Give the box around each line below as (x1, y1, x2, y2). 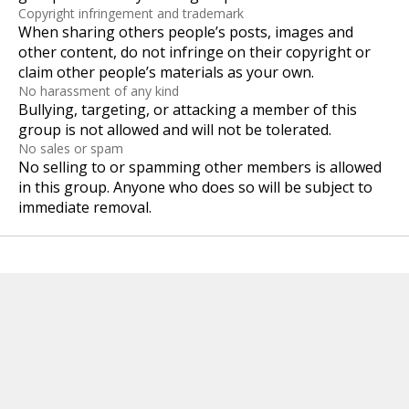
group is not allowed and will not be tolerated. (18, 120, 331, 141)
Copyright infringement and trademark (18, 5, 244, 23)
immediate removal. (18, 197, 152, 218)
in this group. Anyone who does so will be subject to (18, 177, 372, 198)
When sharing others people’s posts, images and (18, 22, 353, 43)
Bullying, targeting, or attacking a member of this (18, 100, 357, 121)
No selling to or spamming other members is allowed (18, 157, 382, 178)
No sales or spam (18, 140, 123, 158)
